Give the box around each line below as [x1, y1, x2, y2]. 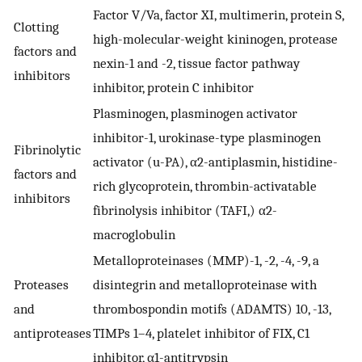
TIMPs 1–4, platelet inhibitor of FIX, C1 [93, 324, 309, 341]
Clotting [14, 18, 59, 35]
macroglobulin [93, 225, 175, 242]
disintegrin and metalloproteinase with [93, 276, 317, 293]
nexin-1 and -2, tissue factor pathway [93, 54, 300, 71]
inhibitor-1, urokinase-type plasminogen [93, 128, 321, 145]
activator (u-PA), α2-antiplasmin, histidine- [93, 153, 338, 170]
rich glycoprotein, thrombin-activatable [93, 177, 317, 194]
